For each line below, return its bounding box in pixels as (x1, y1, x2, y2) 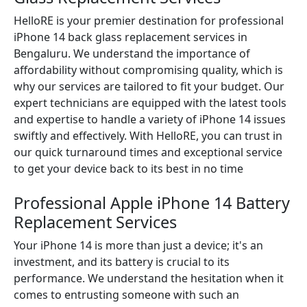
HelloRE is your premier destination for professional (14, 13, 284, 28)
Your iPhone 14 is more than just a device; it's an (14, 238, 263, 253)
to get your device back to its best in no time (14, 161, 243, 176)
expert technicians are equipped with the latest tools (14, 95, 286, 110)
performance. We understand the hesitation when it (14, 271, 284, 286)
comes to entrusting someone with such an (14, 287, 239, 302)
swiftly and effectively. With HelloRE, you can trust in (14, 128, 282, 143)
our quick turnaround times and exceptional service (14, 145, 282, 160)
